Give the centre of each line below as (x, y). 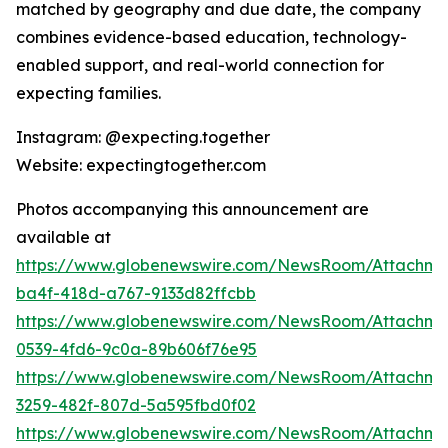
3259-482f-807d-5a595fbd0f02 (136, 405)
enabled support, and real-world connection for (200, 65)
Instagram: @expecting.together (143, 137)
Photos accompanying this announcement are (192, 209)
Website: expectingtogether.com (141, 165)
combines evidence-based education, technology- (211, 37)
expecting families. (88, 93)
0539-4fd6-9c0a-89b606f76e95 (136, 349)
